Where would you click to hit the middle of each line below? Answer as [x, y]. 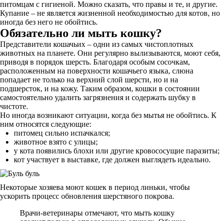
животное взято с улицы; [56, 142]
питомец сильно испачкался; [62, 133]
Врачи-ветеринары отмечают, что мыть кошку [97, 213]
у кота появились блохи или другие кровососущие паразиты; [117, 151]
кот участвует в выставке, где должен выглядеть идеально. [112, 160]
